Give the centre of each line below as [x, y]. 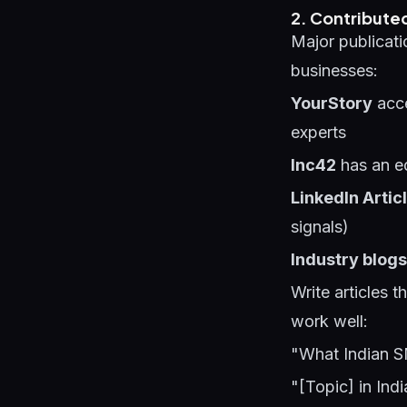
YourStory [332, 103]
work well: [329, 321]
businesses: [334, 70]
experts [318, 132]
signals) [320, 227]
